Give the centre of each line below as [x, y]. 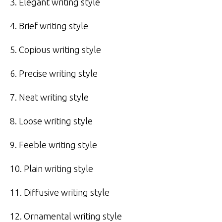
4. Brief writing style [49, 26]
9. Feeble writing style [54, 144]
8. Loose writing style [51, 121]
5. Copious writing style [55, 49]
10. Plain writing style [52, 168]
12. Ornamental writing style [66, 216]
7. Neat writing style [49, 97]
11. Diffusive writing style [60, 192]
